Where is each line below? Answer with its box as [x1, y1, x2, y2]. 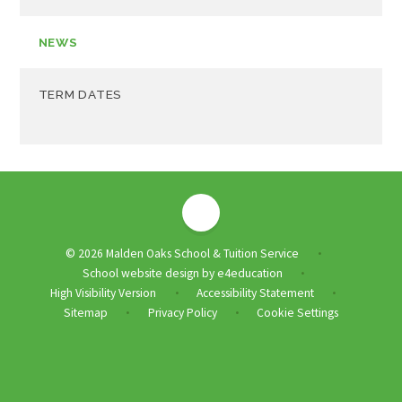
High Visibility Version [50, 284, 157, 301]
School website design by [82, 265, 217, 281]
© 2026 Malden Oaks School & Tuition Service [66, 245, 302, 261]
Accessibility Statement [197, 284, 314, 301]
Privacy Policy [147, 304, 217, 320]
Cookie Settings [257, 304, 339, 320]
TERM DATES [38, 86, 123, 101]
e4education [216, 265, 283, 281]
